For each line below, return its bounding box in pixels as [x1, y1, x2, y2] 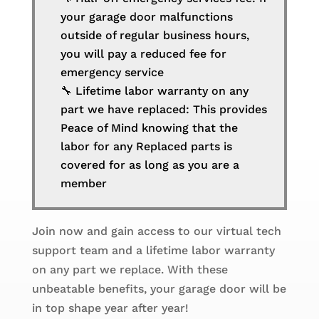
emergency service [60, 66, 164, 80]
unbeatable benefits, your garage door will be [31, 282, 286, 296]
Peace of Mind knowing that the [60, 121, 238, 135]
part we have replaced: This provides [60, 103, 267, 117]
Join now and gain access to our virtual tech [31, 224, 281, 239]
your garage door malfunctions [60, 10, 233, 24]
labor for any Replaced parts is [60, 140, 232, 154]
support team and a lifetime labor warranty [31, 244, 275, 258]
